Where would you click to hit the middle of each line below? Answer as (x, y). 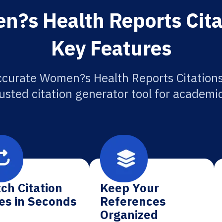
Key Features (111, 48)
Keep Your (130, 188)
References (133, 201)
